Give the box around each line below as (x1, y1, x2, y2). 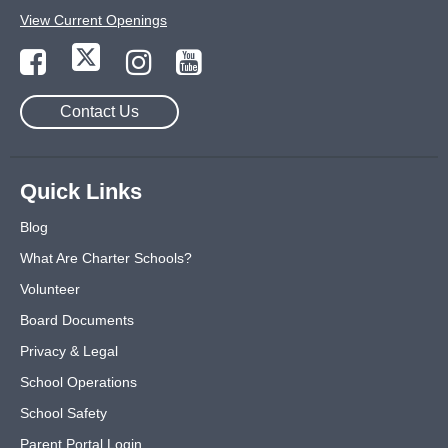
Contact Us (60, 103, 139, 121)
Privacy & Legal (20, 343, 118, 360)
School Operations (20, 374, 137, 391)
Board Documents (20, 312, 134, 329)
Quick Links (20, 179, 142, 205)
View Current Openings (20, 12, 167, 29)
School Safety (20, 405, 107, 422)
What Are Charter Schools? (20, 250, 192, 267)
